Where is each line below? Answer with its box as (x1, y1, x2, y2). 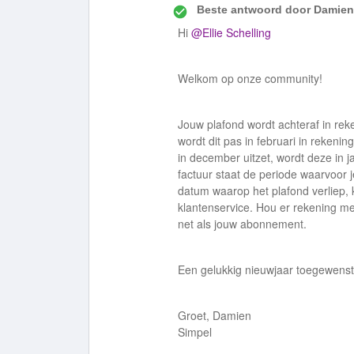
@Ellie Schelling (191, 24, 271, 40)
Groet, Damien (178, 307, 251, 323)
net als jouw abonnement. (178, 216, 307, 232)
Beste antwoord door (197, 3, 311, 16)
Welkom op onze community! (178, 70, 322, 86)
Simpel (178, 324, 212, 340)
